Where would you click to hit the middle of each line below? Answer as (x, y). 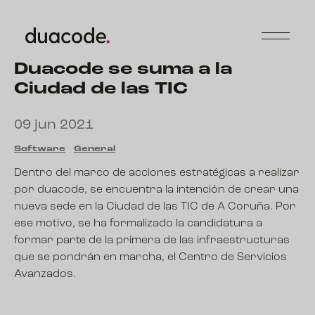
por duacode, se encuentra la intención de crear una (156, 190)
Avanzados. (45, 274)
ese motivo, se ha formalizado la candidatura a (138, 224)
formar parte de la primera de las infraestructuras (152, 240)
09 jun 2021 (54, 125)
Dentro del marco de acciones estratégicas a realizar (157, 173)
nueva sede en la (60, 207)
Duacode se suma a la (123, 70)
